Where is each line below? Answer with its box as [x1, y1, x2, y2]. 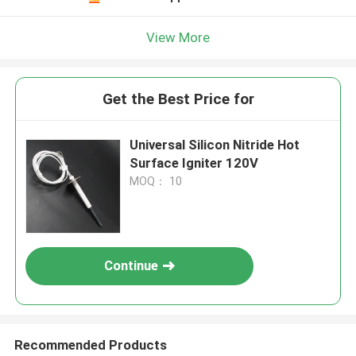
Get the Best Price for [102, 90, 254, 109]
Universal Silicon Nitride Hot [130, 137, 300, 153]
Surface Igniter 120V [130, 155, 259, 172]
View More [146, 29, 210, 45]
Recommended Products [14, 336, 167, 353]
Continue [104, 257, 159, 274]
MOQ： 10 [130, 175, 183, 188]
